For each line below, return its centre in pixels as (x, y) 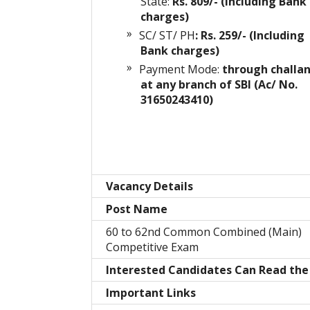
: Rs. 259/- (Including (250, 36)
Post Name (137, 209)
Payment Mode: (181, 70)
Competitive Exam (152, 247)
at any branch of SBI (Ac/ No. (219, 85)
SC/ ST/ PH (167, 36)
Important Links (151, 293)
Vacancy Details (149, 186)
